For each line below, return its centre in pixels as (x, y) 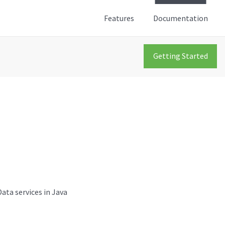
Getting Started (180, 56)
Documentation (181, 18)
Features (119, 18)
